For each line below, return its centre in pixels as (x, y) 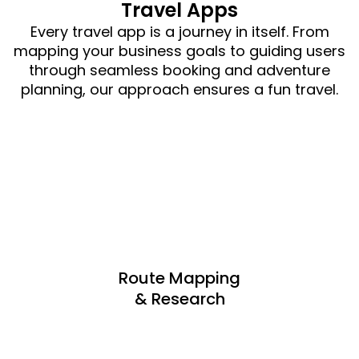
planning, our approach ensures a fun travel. (179, 89)
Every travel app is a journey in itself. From (179, 31)
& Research (179, 298)
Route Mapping (179, 278)
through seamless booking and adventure (179, 70)
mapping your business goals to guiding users (179, 50)
